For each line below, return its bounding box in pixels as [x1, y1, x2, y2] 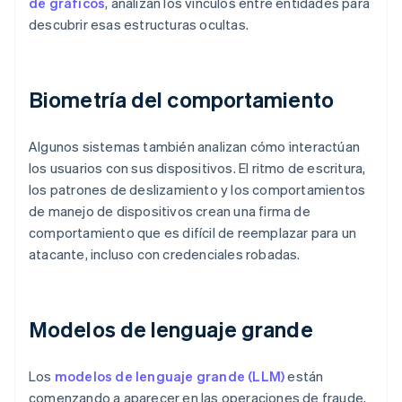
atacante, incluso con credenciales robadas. [29, 245, 301, 264]
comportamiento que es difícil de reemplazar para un [29, 223, 357, 242]
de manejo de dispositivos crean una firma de [29, 202, 310, 221]
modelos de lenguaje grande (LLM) [54, 367, 285, 386]
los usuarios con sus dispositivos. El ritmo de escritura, [29, 159, 366, 178]
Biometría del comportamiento [29, 85, 334, 114]
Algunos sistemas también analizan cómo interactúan [29, 137, 361, 156]
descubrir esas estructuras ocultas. [29, 15, 249, 34]
